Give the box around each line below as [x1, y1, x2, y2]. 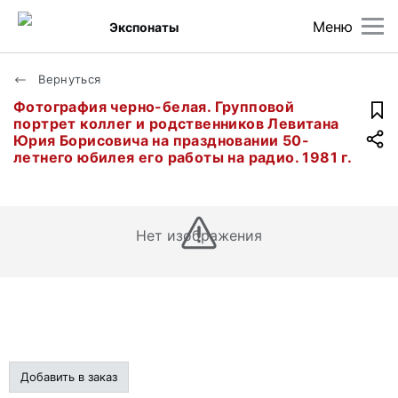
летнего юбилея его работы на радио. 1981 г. [13, 148, 353, 166]
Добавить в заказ [20, 370, 117, 384]
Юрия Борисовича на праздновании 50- [13, 131, 309, 149]
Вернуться [35, 72, 101, 86]
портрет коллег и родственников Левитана [13, 115, 339, 132]
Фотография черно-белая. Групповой [13, 98, 295, 115]
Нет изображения [135, 227, 263, 244]
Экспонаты [109, 19, 179, 35]
